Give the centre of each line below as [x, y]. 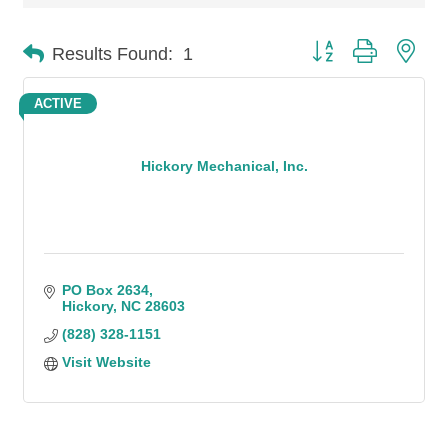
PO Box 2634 [105, 290]
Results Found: [112, 53]
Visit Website [106, 362]
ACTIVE [58, 103]
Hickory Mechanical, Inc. [224, 165]
